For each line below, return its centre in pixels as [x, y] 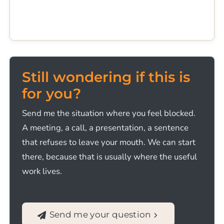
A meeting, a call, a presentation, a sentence [105, 128]
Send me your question [100, 214]
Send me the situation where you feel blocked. [109, 113]
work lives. [42, 171]
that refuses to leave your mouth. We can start [109, 142]
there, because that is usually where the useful [110, 157]
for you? [52, 94]
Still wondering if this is [106, 77]
